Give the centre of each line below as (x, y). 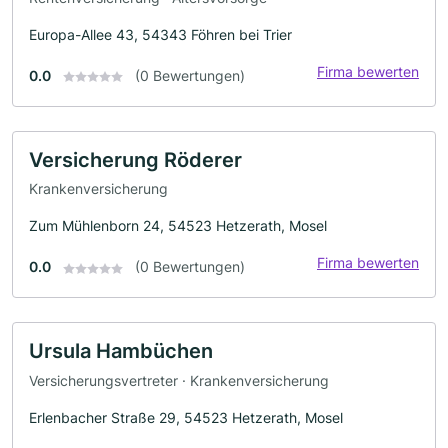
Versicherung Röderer (135, 159)
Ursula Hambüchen (121, 351)
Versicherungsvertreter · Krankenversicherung (179, 380)
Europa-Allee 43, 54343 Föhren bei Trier (160, 34)
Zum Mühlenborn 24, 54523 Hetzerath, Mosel (178, 226)
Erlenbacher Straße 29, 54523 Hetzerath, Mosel (186, 417)
